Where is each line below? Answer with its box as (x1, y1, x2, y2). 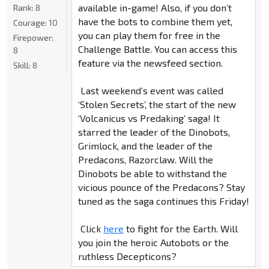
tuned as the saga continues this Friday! (77, 195, 249, 207)
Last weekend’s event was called (77, 85, 223, 97)
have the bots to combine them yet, (77, 16, 232, 28)
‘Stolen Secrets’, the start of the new (77, 98, 236, 110)
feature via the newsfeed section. (77, 57, 223, 69)
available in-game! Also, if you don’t (77, 2, 232, 14)
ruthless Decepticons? (77, 250, 177, 262)
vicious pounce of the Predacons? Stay (77, 181, 245, 193)
